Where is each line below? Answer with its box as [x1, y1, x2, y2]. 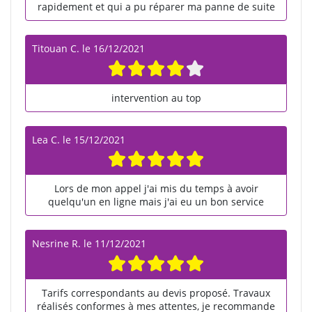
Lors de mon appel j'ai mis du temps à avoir [54, 182, 258, 196]
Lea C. [32, 132, 60, 146]
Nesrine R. [32, 237, 81, 251]
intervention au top [111, 91, 201, 104]
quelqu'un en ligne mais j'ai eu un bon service [48, 195, 264, 209]
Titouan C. [32, 41, 79, 55]
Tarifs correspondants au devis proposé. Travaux [42, 286, 270, 300]
